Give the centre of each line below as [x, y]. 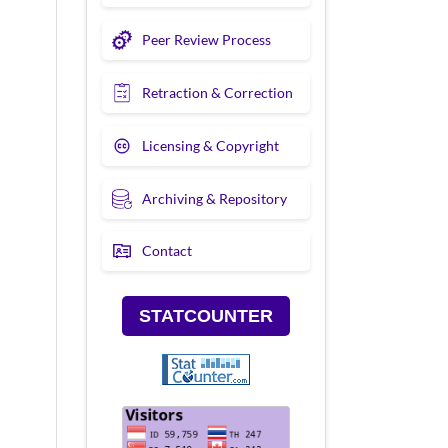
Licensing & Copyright [210, 145]
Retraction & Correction [217, 92]
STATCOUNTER [206, 316]
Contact [167, 251]
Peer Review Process [206, 39]
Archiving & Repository [214, 198]
